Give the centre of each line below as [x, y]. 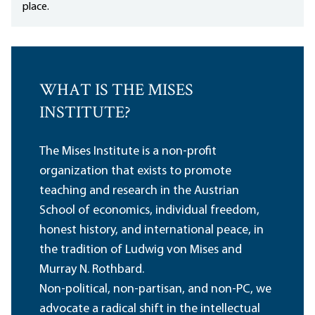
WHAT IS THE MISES [116, 91]
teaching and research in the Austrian [139, 191]
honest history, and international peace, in [152, 231]
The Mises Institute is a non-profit [128, 152]
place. [36, 7]
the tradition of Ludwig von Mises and [141, 250]
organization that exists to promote [135, 172]
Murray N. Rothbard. [93, 270]
